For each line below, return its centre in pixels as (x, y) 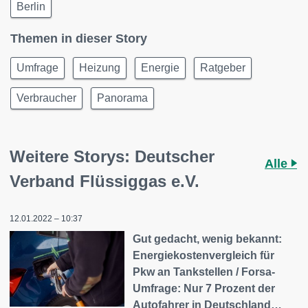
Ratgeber (223, 68)
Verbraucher (46, 98)
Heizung (100, 68)
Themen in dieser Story (79, 39)
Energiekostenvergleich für (204, 256)
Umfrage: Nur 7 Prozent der (204, 289)
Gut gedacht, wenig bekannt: (208, 239)
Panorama (122, 98)
